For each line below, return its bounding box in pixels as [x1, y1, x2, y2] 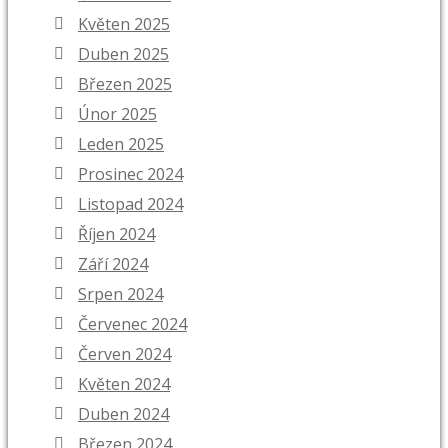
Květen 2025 [78, 13, 170, 36]
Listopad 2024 [78, 193, 183, 216]
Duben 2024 [78, 403, 169, 426]
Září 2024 [78, 253, 148, 276]
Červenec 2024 [78, 313, 187, 336]
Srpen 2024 [78, 283, 163, 306]
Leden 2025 [78, 133, 164, 156]
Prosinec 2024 [78, 163, 183, 186]
